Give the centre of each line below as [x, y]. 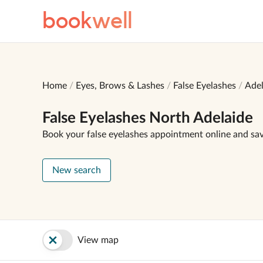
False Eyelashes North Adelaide [148, 118]
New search [77, 170]
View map [98, 240]
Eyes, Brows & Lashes [120, 86]
